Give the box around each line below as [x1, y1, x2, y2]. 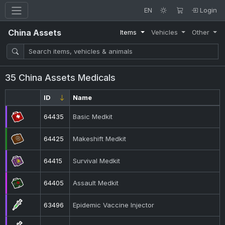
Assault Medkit [73, 179, 119, 187]
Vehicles [151, 28, 180, 36]
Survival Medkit [73, 157, 121, 165]
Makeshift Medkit [73, 135, 127, 143]
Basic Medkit [73, 113, 113, 121]
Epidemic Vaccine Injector [73, 201, 155, 209]
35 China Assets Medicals [5, 72, 116, 83]
